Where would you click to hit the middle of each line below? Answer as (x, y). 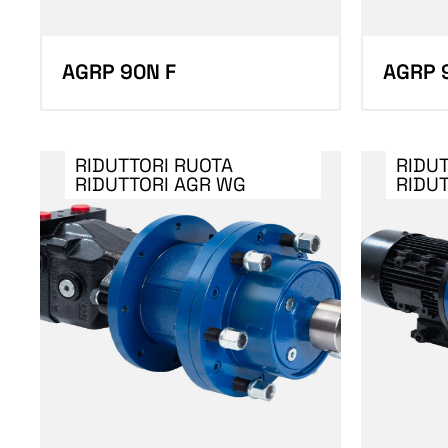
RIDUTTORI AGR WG (161, 184)
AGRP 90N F (119, 71)
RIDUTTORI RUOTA (154, 165)
